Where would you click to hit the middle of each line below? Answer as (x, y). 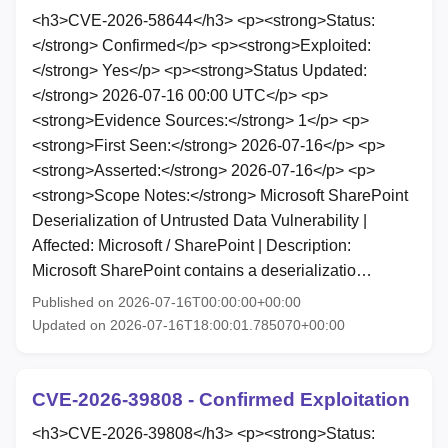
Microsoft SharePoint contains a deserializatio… (202, 271)
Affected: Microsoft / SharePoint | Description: (191, 246)
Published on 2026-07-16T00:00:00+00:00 (166, 302)
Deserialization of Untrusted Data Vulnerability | (199, 221)
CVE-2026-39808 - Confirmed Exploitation (221, 400)
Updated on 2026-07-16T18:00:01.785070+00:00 (188, 325)
